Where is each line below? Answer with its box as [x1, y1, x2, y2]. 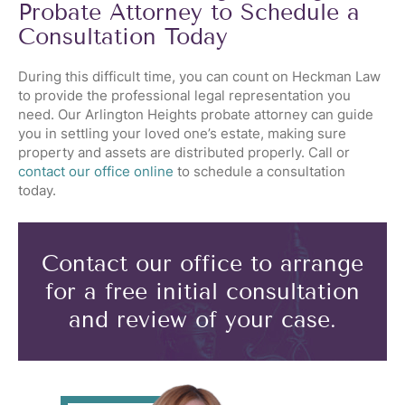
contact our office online [18, 163, 174, 180]
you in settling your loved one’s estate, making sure [18, 125, 346, 142]
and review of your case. [69, 306, 336, 333]
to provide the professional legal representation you [18, 87, 351, 104]
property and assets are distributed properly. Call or [18, 144, 350, 161]
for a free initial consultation [45, 278, 360, 305]
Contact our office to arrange [42, 250, 363, 277]
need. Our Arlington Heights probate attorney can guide [18, 106, 373, 123]
